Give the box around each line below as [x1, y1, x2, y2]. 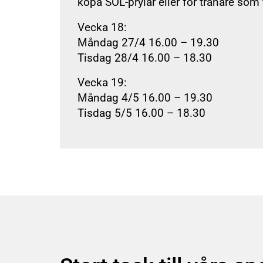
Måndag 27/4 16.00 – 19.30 [77, 36, 219, 49]
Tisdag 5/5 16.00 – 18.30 [77, 107, 205, 120]
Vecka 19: [77, 76, 127, 90]
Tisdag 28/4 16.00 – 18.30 [77, 51, 212, 65]
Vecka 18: [77, 21, 127, 34]
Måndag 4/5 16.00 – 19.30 [77, 92, 213, 105]
